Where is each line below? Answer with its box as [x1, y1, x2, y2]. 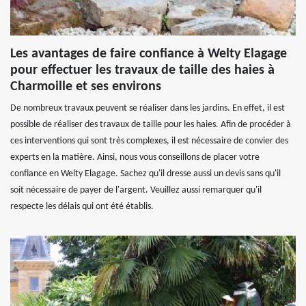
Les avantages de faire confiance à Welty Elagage [10, 47, 287, 61]
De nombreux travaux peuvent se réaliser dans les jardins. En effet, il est [10, 103, 285, 113]
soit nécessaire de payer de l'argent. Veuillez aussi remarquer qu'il [10, 185, 262, 195]
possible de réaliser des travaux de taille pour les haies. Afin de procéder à [10, 120, 291, 130]
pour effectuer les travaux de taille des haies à [10, 64, 275, 77]
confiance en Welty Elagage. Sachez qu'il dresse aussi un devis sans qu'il [10, 169, 281, 179]
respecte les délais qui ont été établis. [10, 201, 154, 212]
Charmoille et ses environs [10, 80, 161, 94]
